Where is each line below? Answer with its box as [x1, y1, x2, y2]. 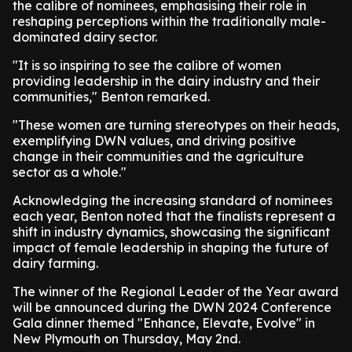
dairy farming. [13, 255, 98, 271]
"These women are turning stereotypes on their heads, [13, 117, 339, 133]
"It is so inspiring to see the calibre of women [13, 57, 281, 73]
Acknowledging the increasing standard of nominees [13, 192, 332, 208]
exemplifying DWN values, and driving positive [13, 133, 296, 148]
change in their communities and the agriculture [13, 148, 304, 164]
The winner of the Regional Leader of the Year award [13, 284, 339, 299]
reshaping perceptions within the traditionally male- [13, 13, 326, 29]
